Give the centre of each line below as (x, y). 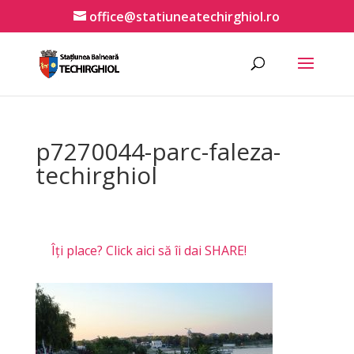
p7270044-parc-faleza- (158, 151)
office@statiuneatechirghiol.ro (185, 17)
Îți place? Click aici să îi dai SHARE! (149, 250)
